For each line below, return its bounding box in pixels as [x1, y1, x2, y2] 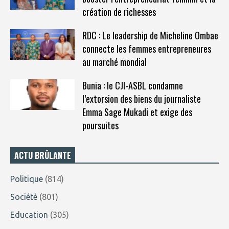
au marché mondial [82, 55, 147, 68]
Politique [10, 174, 43, 184]
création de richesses [82, 5, 156, 18]
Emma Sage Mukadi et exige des [82, 105, 192, 119]
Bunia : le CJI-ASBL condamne [82, 78, 183, 92]
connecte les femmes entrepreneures [82, 41, 211, 55]
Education [10, 210, 48, 219]
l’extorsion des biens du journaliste [82, 91, 201, 105]
